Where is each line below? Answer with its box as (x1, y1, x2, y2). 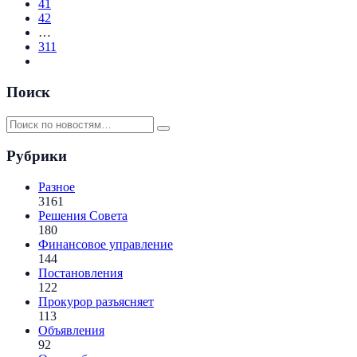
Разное (38, 179, 75, 194)
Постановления (38, 265, 123, 280)
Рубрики (6, 147, 67, 165)
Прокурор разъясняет (38, 294, 154, 308)
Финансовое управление (38, 237, 173, 251)
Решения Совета (38, 208, 127, 222)
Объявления (38, 323, 104, 337)
